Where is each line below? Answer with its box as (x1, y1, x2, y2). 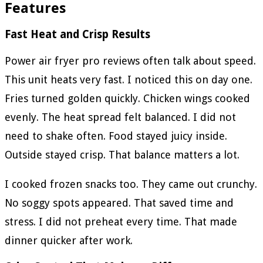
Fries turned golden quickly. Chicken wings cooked (5, 92, 250, 104)
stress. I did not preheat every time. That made (5, 215, 237, 228)
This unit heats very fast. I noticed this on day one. (5, 73, 252, 86)
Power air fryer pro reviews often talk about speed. (5, 54, 256, 67)
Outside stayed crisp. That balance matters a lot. (5, 148, 240, 161)
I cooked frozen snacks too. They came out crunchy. (5, 177, 257, 190)
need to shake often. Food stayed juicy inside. (5, 129, 227, 142)
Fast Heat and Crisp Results (5, 28, 150, 41)
